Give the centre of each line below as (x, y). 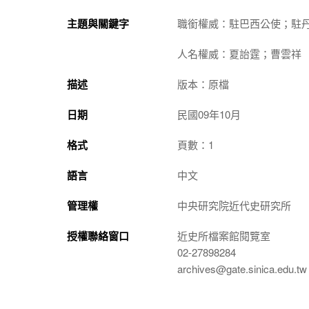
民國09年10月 (209, 114)
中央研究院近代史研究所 (234, 205)
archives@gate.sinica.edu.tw (242, 269)
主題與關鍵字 (98, 23)
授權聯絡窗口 (98, 236)
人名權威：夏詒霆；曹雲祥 (239, 53)
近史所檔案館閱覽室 (224, 236)
